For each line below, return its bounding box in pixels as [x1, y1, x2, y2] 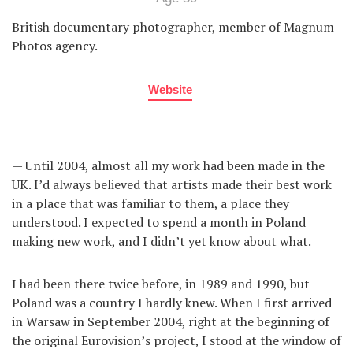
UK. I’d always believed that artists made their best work [12, 176, 332, 194]
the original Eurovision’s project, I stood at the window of [12, 332, 341, 350]
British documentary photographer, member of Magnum [12, 18, 334, 36]
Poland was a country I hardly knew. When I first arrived [12, 294, 332, 312]
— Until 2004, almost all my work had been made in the [12, 157, 325, 175]
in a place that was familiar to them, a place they [12, 195, 289, 213]
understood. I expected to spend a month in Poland [12, 214, 306, 232]
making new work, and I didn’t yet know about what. [12, 232, 311, 251]
